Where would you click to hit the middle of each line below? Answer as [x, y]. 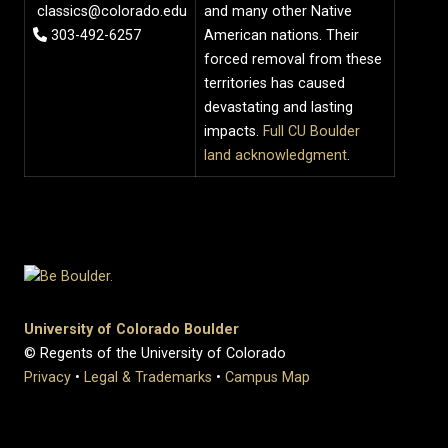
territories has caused [274, 83]
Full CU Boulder [311, 131]
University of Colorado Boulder [131, 329]
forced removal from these [293, 59]
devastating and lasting [278, 107]
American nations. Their [281, 35]
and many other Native [278, 11]
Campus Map [267, 377]
